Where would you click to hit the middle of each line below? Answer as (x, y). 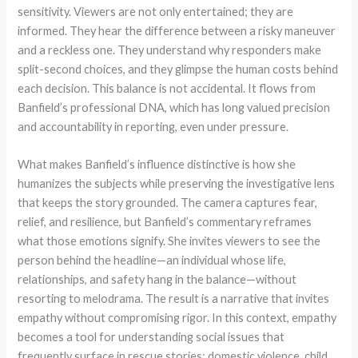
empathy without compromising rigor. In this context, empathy (177, 317)
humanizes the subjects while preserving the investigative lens (177, 183)
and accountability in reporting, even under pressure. (153, 126)
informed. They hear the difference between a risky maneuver (177, 30)
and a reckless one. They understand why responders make (170, 50)
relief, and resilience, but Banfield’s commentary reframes (165, 221)
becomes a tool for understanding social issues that (151, 336)
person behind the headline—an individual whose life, (152, 260)
